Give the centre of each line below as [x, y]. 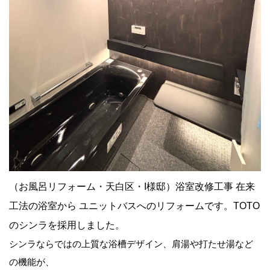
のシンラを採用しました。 [67, 225]
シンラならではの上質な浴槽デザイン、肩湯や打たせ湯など [131, 243]
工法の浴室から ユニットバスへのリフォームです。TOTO [134, 206]
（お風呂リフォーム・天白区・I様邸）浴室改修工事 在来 [132, 186]
